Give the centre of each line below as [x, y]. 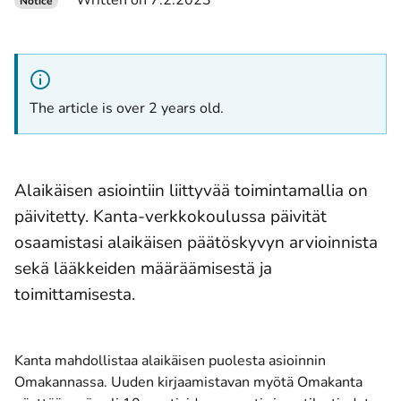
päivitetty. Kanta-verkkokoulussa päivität [171, 216]
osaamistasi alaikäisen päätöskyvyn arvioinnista [196, 242]
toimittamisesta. [75, 294]
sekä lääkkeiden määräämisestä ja [143, 268]
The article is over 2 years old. [127, 108]
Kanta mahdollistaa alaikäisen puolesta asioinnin [170, 361]
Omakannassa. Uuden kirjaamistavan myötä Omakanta [188, 382]
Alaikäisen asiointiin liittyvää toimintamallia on [191, 190]
